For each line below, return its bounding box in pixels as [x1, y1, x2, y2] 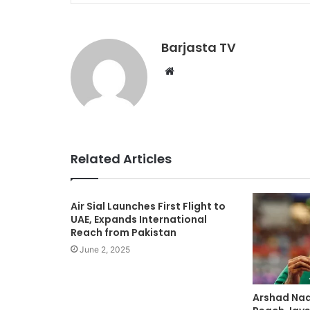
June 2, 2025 [80, 244, 130, 255]
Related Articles [71, 150, 172, 168]
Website [174, 64, 213, 77]
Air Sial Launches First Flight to [71, 199, 226, 214]
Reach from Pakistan [71, 226, 176, 240]
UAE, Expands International [71, 212, 207, 227]
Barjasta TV [161, 39, 236, 57]
